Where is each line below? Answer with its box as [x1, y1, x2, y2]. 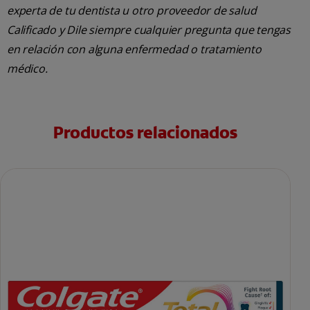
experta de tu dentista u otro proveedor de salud [7, 3, 257, 19]
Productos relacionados [53, 122, 237, 145]
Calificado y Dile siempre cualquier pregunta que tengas [7, 22, 291, 38]
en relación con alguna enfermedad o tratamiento [7, 42, 262, 57]
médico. [7, 61, 48, 77]
